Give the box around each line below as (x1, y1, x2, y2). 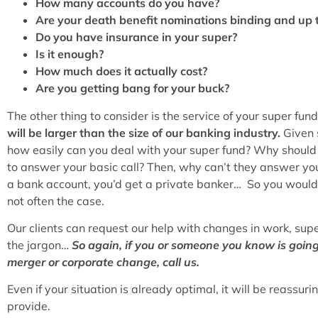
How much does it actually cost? (35, 64, 207, 79)
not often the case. (7, 193, 104, 208)
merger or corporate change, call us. (7, 255, 199, 270)
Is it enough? (35, 47, 104, 62)
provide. (7, 299, 50, 314)
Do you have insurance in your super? (35, 30, 237, 45)
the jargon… (7, 238, 72, 253)
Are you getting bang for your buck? (35, 81, 229, 96)
